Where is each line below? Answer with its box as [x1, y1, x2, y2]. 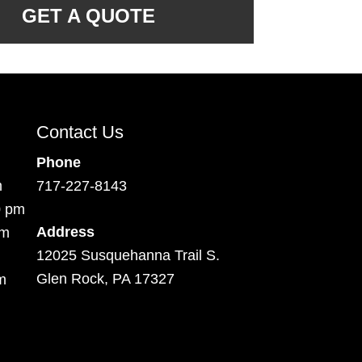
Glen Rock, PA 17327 [36, 271, 175, 287]
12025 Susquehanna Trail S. [36, 247, 220, 263]
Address [36, 224, 95, 240]
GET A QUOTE [21, 5, 155, 27]
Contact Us [36, 122, 124, 142]
